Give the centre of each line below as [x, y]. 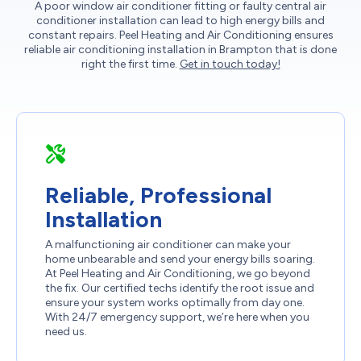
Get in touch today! [230, 64]
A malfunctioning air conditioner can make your [168, 244]
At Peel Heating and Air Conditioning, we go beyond [178, 273]
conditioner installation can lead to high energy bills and [180, 20]
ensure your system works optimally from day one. [175, 302]
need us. [66, 331]
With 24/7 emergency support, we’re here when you [177, 317]
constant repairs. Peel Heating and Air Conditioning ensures [180, 35]
